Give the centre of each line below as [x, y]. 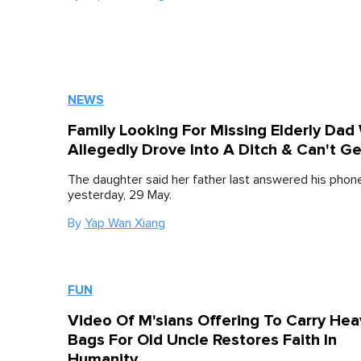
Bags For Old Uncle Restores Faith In [202, 340]
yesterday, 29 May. [120, 195]
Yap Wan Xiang [125, 223]
